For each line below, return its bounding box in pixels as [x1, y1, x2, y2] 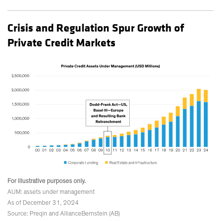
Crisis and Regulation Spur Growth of [7, 21, 184, 35]
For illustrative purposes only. [7, 178, 86, 185]
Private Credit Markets [7, 36, 115, 50]
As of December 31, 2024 [7, 200, 79, 207]
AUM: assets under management [7, 189, 95, 196]
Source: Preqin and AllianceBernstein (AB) [7, 211, 120, 218]
